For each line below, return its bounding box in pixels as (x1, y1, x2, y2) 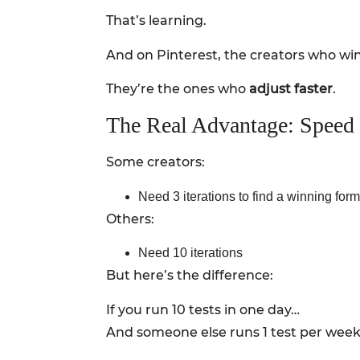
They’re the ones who (106, 81, 249, 97)
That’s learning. (106, 13, 207, 29)
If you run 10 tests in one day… (106, 301, 300, 317)
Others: (106, 211, 154, 227)
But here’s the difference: (106, 268, 273, 284)
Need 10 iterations (138, 246, 243, 260)
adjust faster (249, 81, 333, 97)
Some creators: (106, 154, 205, 170)
